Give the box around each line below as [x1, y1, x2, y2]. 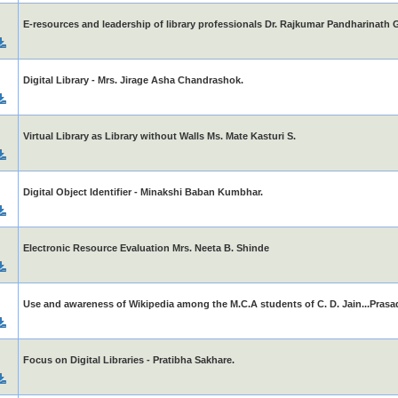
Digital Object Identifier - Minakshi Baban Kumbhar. [22, 187, 263, 197]
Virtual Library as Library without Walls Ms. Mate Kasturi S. [22, 131, 296, 141]
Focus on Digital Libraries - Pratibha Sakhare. [22, 354, 235, 365]
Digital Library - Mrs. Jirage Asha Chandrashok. [22, 75, 243, 85]
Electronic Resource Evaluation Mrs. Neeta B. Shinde [22, 243, 269, 253]
